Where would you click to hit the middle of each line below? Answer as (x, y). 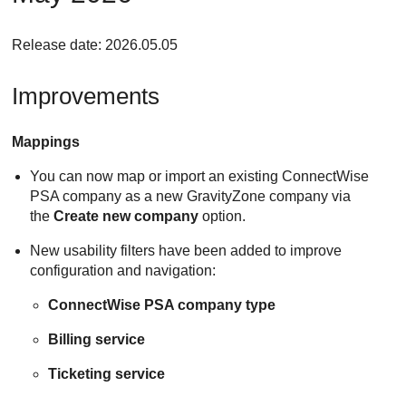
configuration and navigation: (123, 271)
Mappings (46, 142)
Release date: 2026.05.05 (95, 45)
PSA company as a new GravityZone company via (191, 197)
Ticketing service (107, 374)
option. (222, 217)
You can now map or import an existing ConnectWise (200, 177)
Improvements (86, 97)
